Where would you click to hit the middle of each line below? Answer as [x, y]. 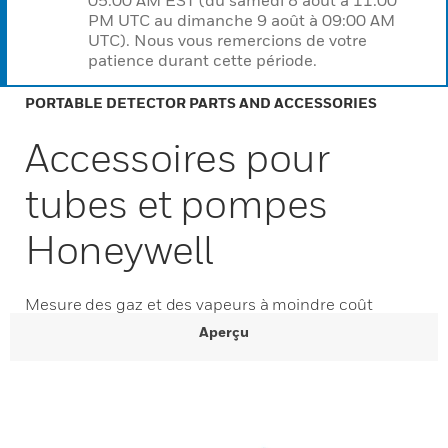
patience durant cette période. [202, 60]
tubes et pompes [177, 203]
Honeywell [119, 249]
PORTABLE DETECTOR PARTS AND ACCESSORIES [201, 102]
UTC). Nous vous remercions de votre [227, 40]
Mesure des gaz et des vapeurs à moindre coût [199, 304]
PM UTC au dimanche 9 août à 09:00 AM [241, 20]
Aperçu [224, 331]
